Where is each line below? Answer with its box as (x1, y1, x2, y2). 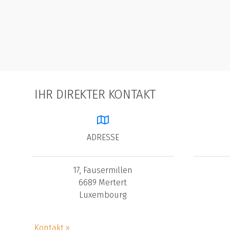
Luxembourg (79, 190, 127, 199)
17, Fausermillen (73, 166, 133, 175)
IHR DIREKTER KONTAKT (34, 88, 156, 101)
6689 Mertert (79, 178, 127, 187)
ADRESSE (86, 133, 119, 142)
